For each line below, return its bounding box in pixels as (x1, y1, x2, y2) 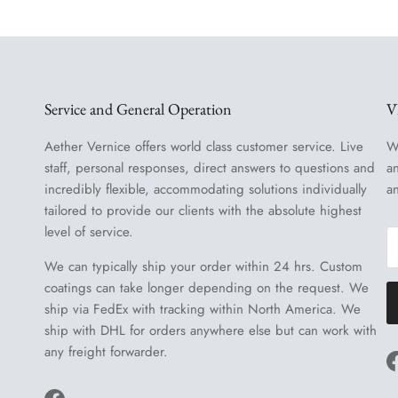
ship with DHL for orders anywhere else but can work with (44, 320, 377, 340)
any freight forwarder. (44, 341, 168, 362)
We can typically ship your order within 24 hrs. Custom (44, 256, 362, 276)
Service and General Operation (44, 98, 232, 119)
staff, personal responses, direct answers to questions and (44, 157, 375, 178)
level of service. (44, 221, 133, 242)
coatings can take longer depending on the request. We (44, 277, 369, 298)
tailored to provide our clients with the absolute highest (44, 200, 362, 220)
